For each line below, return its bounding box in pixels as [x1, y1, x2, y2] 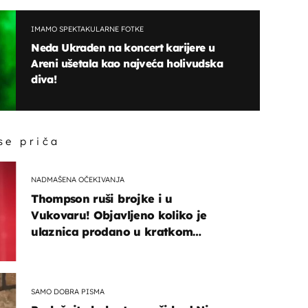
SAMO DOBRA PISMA [31, 286, 105, 296]
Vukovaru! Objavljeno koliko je [31, 208, 207, 222]
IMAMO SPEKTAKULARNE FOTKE [31, 24, 144, 34]
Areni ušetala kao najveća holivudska [31, 56, 223, 70]
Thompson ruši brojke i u [31, 191, 173, 206]
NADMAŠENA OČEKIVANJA [31, 175, 125, 185]
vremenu [31, 241, 80, 255]
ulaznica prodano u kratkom [31, 224, 193, 239]
